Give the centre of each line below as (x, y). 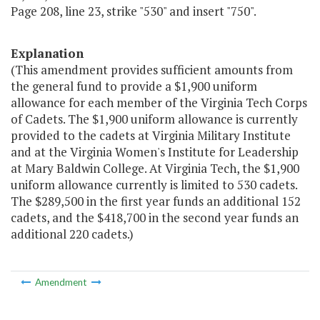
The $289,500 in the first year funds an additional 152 (156, 201)
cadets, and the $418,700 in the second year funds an (155, 218)
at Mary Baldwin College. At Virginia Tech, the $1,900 (155, 169)
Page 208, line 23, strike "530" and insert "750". (134, 11)
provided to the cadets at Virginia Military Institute (151, 136)
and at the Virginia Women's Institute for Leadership (155, 152)
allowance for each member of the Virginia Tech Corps (159, 103)
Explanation (47, 54)
